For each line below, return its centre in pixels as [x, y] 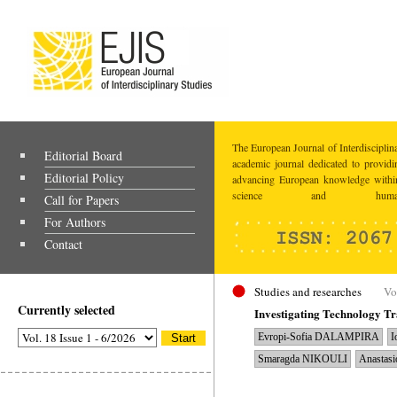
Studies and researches [308, 292]
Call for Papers [82, 200]
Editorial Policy [84, 178]
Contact [63, 244]
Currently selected [66, 310]
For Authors [75, 222]
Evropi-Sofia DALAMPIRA [319, 337]
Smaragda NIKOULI [303, 359]
